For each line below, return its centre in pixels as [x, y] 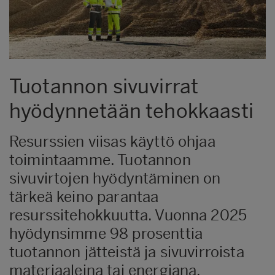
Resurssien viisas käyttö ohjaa [112, 141]
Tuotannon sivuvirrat [104, 87]
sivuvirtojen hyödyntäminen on [115, 178]
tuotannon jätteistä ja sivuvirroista [127, 252]
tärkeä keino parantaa [84, 197]
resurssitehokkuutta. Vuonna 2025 [128, 215]
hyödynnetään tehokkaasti [131, 111]
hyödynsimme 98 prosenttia [106, 234]
